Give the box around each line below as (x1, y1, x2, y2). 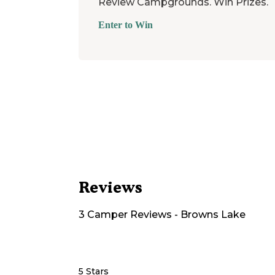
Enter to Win (98, 19, 153, 30)
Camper (85, 208, 128, 220)
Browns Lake (180, 208, 246, 220)
